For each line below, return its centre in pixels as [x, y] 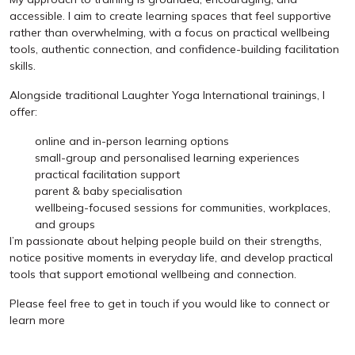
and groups [65, 224]
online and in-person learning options [132, 141]
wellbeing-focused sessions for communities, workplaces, [183, 207]
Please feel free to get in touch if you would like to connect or [170, 303]
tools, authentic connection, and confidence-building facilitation [174, 49]
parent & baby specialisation [109, 191]
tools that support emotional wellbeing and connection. [153, 274]
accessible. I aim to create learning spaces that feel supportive [170, 15]
